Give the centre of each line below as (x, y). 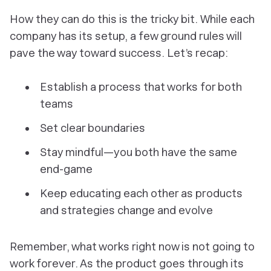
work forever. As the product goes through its (127, 263)
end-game (66, 169)
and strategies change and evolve (126, 210)
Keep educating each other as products (141, 193)
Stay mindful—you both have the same (139, 152)
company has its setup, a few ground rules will (126, 36)
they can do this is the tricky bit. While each (144, 19)
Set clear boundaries (93, 128)
